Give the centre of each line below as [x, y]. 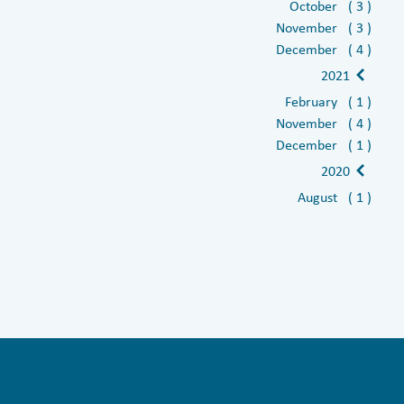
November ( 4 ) [323, 123]
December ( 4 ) [323, 49]
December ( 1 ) [323, 144]
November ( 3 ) [323, 27]
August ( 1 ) [334, 197]
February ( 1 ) [328, 101]
